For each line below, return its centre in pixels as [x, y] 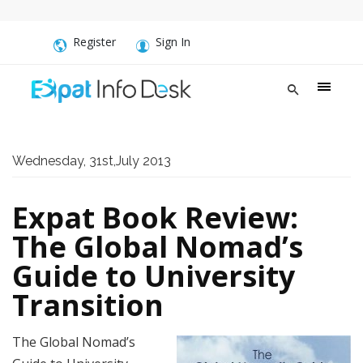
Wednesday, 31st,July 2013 [92, 161]
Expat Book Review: [155, 218]
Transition [88, 305]
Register [94, 42]
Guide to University [154, 276]
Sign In [173, 42]
